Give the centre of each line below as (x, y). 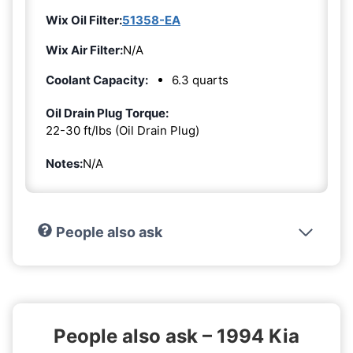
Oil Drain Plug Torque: (107, 113)
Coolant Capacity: (97, 80)
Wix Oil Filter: (84, 20)
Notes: (64, 163)
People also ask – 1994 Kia (176, 336)
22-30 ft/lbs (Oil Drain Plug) (123, 130)
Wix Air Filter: (84, 50)
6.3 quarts (200, 80)
